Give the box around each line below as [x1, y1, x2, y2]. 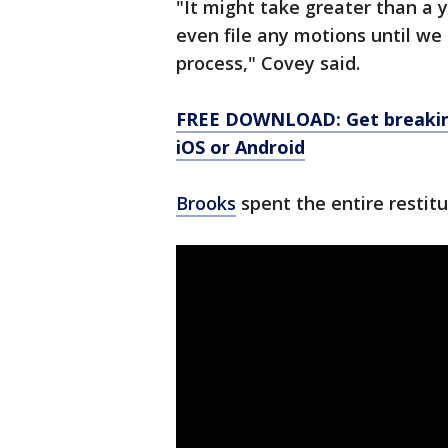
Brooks [176, 191, 236, 216]
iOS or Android [176, 135, 305, 160]
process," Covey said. [176, 51, 360, 76]
